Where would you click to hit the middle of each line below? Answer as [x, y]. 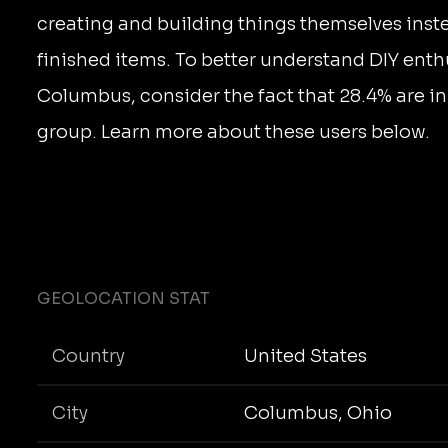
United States [305, 356]
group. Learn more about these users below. [233, 132]
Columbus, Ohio [317, 413]
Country [88, 356]
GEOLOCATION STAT [123, 298]
